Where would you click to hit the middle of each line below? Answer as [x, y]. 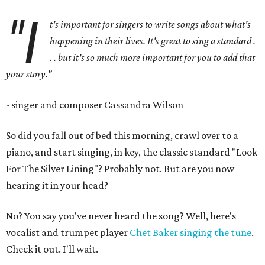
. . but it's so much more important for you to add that [153, 57]
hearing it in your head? [57, 185]
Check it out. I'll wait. [52, 249]
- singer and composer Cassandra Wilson [95, 105]
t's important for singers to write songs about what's [151, 24]
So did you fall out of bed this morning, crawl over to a [122, 135]
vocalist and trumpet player [68, 232]
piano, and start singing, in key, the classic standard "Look [132, 152]
